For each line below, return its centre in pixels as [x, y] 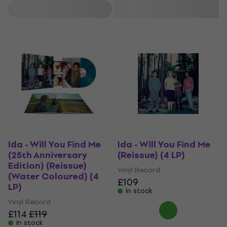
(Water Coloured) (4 [53, 177]
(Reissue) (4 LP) [151, 155]
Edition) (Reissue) [47, 166]
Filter [61, 9]
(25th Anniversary [48, 155]
